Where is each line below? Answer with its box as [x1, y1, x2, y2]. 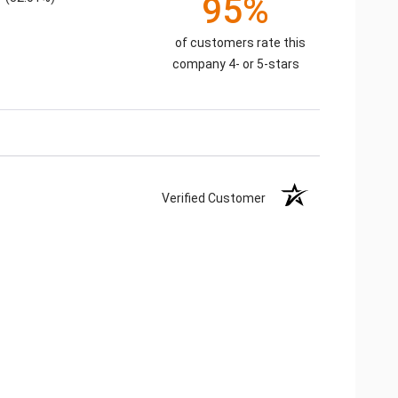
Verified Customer [162, 191, 275, 206]
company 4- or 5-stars [171, 57, 299, 71]
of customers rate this [174, 36, 306, 50]
